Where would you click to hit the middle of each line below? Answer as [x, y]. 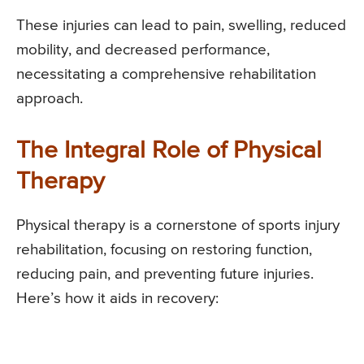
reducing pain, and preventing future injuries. [165, 275]
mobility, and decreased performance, [143, 50]
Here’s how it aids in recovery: [117, 299]
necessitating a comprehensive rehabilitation [166, 75]
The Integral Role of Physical [169, 152]
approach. [50, 99]
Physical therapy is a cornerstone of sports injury [178, 226]
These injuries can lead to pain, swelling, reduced [181, 26]
